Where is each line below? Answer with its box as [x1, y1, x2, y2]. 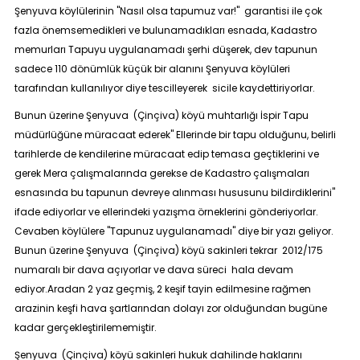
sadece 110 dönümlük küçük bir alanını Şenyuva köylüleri [14, 62, 290, 76]
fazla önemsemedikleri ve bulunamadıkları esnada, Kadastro [14, 23, 317, 37]
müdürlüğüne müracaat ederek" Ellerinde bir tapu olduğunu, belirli [14, 128, 336, 141]
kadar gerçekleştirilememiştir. [14, 321, 157, 334]
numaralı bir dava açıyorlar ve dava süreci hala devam [14, 263, 293, 276]
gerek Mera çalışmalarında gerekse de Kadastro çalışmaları [14, 166, 309, 180]
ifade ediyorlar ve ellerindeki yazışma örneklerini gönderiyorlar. [14, 205, 318, 219]
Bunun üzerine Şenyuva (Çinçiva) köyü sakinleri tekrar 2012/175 [14, 243, 323, 257]
